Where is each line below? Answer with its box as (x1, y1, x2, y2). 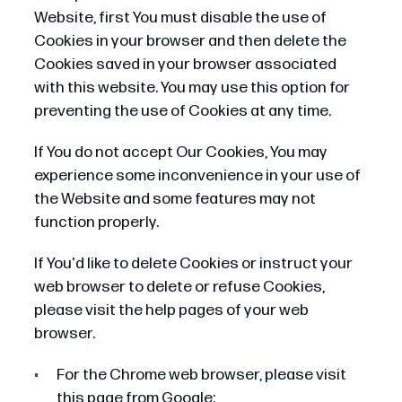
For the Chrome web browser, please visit (56, 364, 346, 384)
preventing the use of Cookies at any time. (33, 100, 331, 120)
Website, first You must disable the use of (33, 7, 327, 27)
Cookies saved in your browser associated (33, 54, 336, 74)
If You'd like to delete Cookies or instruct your (33, 253, 353, 273)
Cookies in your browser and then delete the (33, 31, 346, 50)
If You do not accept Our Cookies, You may (33, 142, 328, 162)
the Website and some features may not (33, 188, 316, 208)
